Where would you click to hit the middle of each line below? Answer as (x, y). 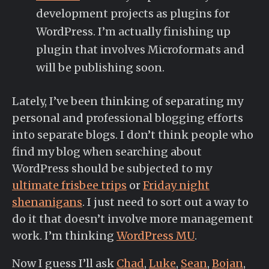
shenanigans (47, 202)
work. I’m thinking (64, 236)
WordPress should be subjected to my (112, 169)
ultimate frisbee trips (69, 186)
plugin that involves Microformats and (140, 49)
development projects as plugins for (133, 13)
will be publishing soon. (100, 67)
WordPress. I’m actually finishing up (133, 31)
